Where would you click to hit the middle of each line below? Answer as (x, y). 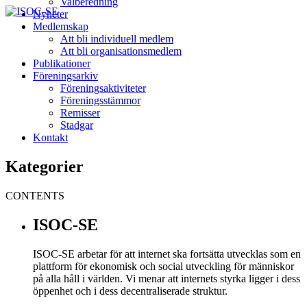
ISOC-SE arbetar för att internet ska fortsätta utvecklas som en (167, 254)
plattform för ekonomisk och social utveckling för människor (163, 266)
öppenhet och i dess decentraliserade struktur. (130, 291)
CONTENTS (35, 195)
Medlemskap (61, 26)
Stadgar (77, 125)
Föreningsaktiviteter (103, 88)
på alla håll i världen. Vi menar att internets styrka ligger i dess (167, 278)
